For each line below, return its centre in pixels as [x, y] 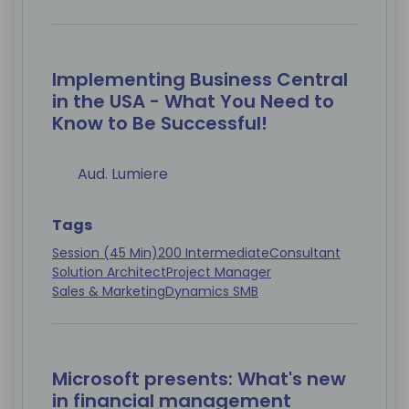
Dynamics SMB [212, 292]
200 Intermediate [214, 253]
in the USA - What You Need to [193, 102]
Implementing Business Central [200, 80]
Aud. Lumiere [123, 174]
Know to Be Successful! [160, 124]
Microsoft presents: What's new [199, 379]
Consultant [305, 253]
